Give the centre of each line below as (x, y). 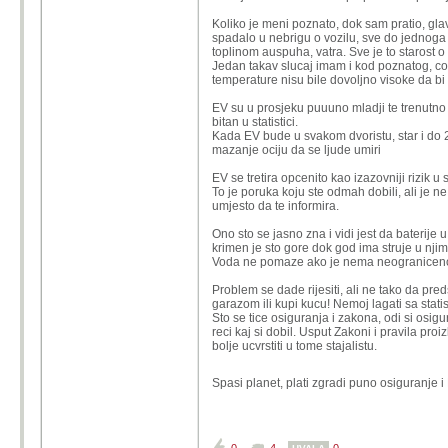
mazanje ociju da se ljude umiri (296, 150)
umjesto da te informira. (275, 206)
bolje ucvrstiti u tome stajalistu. (294, 346)
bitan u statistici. (255, 122)
